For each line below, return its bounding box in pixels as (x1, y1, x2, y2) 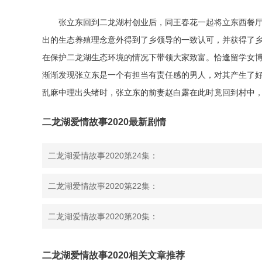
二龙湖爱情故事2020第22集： (48, 181, 158, 191)
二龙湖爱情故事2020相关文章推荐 (42, 250, 185, 260)
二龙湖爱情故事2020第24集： (48, 151, 158, 160)
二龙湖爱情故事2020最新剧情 (42, 117, 166, 127)
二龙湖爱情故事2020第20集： (48, 212, 158, 221)
